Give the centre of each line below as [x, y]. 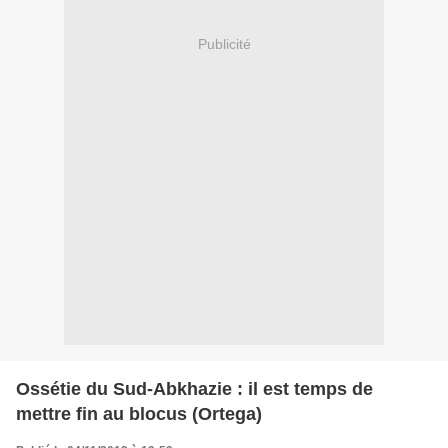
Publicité [224, 44]
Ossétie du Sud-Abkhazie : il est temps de [194, 388]
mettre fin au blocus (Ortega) [139, 413]
